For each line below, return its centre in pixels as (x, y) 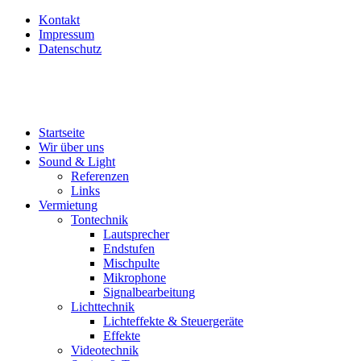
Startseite (62, 133)
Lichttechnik (103, 307)
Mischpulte (131, 263)
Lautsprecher (136, 234)
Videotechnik (105, 350)
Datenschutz (70, 49)
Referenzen (100, 176)
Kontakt (59, 20)
